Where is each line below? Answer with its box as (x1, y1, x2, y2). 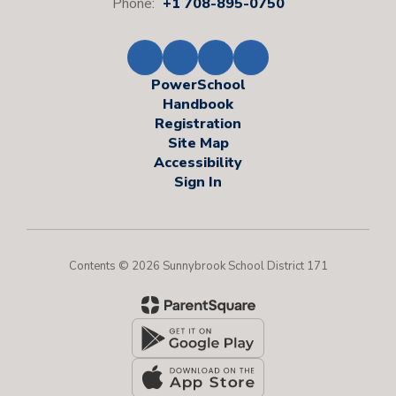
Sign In (174, 172, 222, 193)
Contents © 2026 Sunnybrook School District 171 (68, 258, 328, 275)
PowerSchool (150, 75, 246, 95)
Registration (155, 114, 241, 134)
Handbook (163, 95, 233, 115)
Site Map (167, 133, 229, 154)
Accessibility (154, 153, 242, 173)
